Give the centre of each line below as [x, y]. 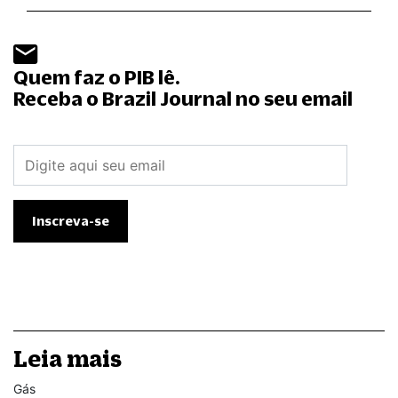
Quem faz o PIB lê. [97, 77]
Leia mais [68, 359]
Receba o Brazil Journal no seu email [183, 99]
